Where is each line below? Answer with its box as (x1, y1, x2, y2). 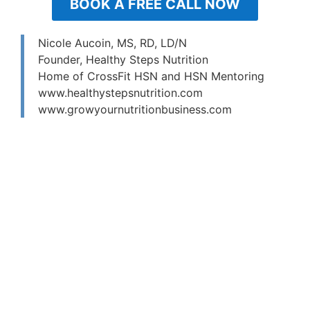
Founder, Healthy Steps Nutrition (38, 53, 208, 67)
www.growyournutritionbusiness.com (38, 102, 232, 117)
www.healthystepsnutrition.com (38, 86, 203, 100)
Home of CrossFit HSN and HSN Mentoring (38, 69, 264, 84)
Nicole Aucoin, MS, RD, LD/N (38, 36, 187, 51)
